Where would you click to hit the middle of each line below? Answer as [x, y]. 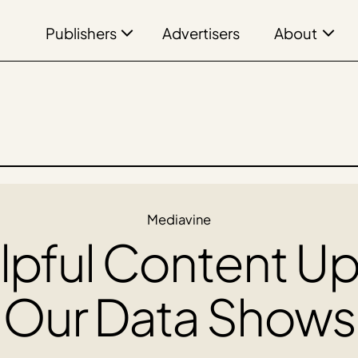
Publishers [81, 34]
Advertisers [201, 34]
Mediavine [179, 219]
